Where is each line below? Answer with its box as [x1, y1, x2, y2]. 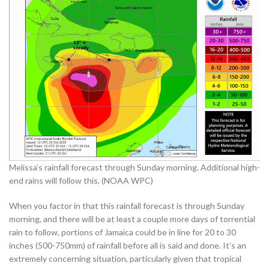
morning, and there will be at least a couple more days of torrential [9, 213, 255, 224]
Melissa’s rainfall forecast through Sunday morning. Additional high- [9, 162, 260, 172]
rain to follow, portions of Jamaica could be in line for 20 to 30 [9, 226, 236, 237]
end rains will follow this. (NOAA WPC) [9, 175, 153, 186]
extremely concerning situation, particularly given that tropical [9, 253, 241, 264]
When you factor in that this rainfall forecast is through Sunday [9, 200, 244, 211]
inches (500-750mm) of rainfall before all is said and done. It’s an [9, 240, 246, 250]
